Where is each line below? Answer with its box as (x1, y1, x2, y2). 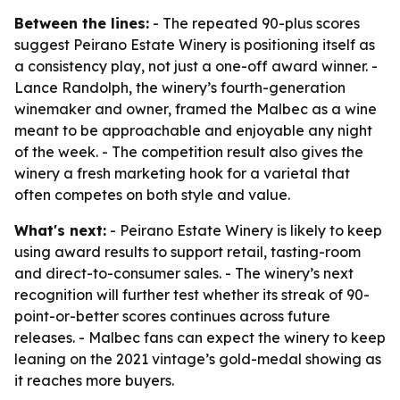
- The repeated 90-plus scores (149, 14, 360, 32)
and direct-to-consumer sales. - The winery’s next (14, 264, 354, 282)
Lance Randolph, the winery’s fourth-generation (14, 79, 346, 96)
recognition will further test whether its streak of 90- (14, 286, 370, 304)
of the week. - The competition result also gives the (14, 143, 363, 161)
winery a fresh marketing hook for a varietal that (14, 164, 350, 182)
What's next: (14, 221, 106, 239)
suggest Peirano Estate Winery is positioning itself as (14, 36, 375, 54)
